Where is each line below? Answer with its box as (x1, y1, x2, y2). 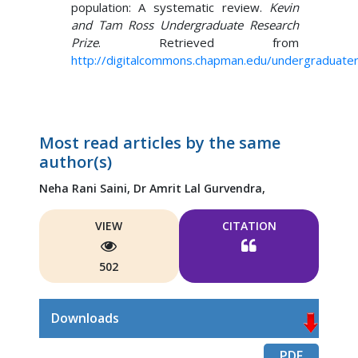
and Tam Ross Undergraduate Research (70, 17, 300, 33)
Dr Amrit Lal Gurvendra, (133, 181, 265, 196)
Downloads (50, 309, 119, 327)
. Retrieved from (97, 34, 300, 50)
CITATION (221, 218, 276, 233)
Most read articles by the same (38, 132, 280, 153)
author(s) (38, 151, 112, 173)
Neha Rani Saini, (38, 181, 133, 196)
